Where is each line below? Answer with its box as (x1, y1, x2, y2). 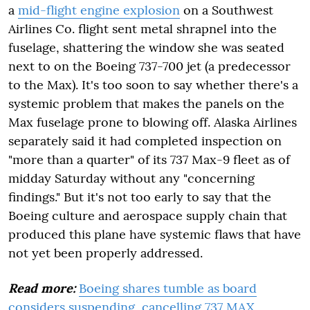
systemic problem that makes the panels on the (8, 95, 284, 111)
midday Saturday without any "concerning (8, 170, 255, 186)
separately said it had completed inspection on (8, 132, 282, 149)
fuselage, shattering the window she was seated (8, 39, 284, 55)
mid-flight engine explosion (18, 1, 180, 18)
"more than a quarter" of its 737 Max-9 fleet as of (8, 151, 290, 167)
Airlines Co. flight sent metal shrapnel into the (8, 20, 277, 37)
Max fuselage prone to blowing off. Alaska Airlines (8, 113, 297, 130)
